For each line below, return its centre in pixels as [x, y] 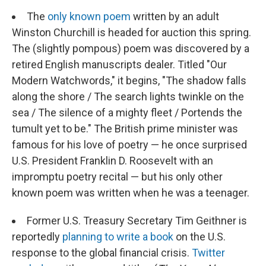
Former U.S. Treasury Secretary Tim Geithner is [137, 220]
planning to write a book [118, 236]
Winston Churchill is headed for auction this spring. [132, 32]
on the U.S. [199, 236]
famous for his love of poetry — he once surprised [129, 144]
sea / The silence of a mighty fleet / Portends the [127, 112]
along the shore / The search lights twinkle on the [128, 96]
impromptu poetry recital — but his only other [117, 176]
